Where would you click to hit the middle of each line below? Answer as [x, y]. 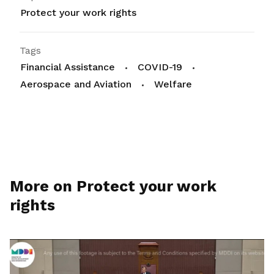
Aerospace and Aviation [76, 84]
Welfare [173, 84]
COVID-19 [160, 67]
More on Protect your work [113, 186]
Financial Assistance [68, 67]
